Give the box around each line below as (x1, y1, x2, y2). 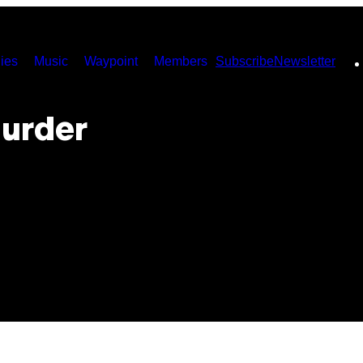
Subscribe (216, 54, 274, 68)
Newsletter (274, 54, 335, 68)
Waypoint (84, 54, 138, 68)
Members (154, 54, 207, 68)
